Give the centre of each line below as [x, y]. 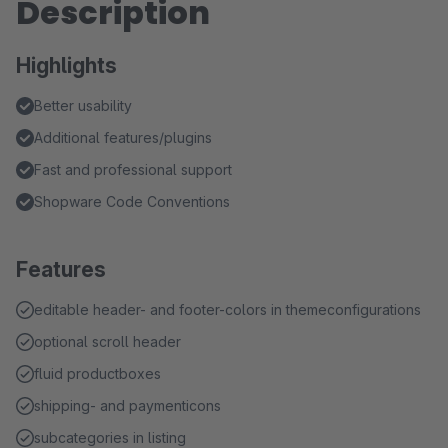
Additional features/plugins [123, 137]
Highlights [66, 65]
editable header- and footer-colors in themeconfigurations [227, 309]
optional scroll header [107, 341]
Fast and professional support [133, 169]
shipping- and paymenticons [127, 405]
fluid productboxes [97, 373]
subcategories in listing [110, 437]
